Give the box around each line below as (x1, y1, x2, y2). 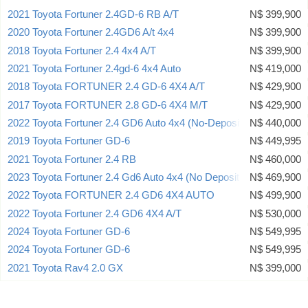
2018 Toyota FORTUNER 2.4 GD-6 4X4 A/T (8, 81, 205, 93)
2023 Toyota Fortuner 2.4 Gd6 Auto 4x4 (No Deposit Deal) (8, 171, 266, 183)
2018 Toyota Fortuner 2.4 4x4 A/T (8, 45, 156, 56)
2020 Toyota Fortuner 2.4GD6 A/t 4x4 (8, 27, 174, 38)
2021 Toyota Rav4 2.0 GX (8, 262, 123, 274)
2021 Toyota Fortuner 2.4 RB (8, 153, 136, 165)
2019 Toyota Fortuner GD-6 (8, 135, 130, 147)
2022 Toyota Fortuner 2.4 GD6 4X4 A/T (8, 208, 181, 219)
